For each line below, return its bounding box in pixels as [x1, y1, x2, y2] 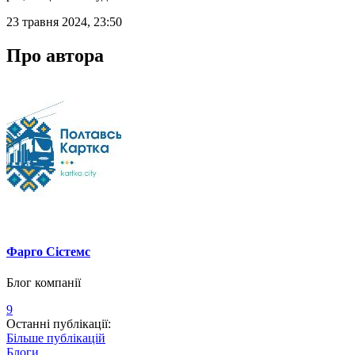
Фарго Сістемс [6, 245, 90, 259]
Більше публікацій [6, 331, 105, 345]
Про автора [6, 45, 104, 67]
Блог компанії [6, 276, 81, 290]
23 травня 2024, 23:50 [6, 15, 122, 29]
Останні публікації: [6, 317, 111, 331]
